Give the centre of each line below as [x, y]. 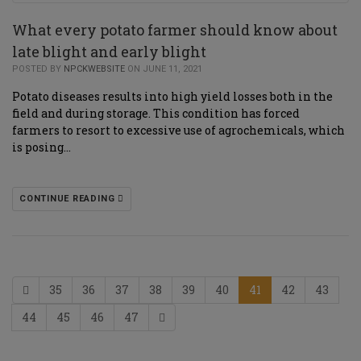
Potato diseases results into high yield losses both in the [172, 96]
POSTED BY [38, 69]
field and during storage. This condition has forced [156, 113]
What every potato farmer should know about [175, 30]
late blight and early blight [109, 52]
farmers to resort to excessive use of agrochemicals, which [178, 130]
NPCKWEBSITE [94, 69]
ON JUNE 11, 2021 [164, 69]
